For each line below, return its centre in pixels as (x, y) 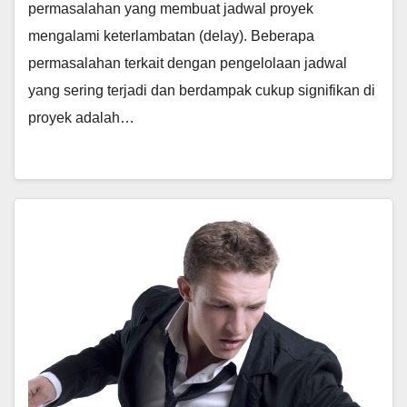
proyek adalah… (81, 118)
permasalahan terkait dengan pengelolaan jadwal (188, 63)
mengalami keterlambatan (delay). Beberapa (171, 36)
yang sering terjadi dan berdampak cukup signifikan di (202, 90)
